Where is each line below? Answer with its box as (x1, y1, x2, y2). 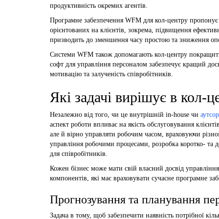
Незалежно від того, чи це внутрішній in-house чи (50, 110, 200, 118)
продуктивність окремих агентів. (50, 1, 148, 9)
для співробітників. (50, 150, 108, 157)
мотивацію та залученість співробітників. (50, 70, 173, 78)
